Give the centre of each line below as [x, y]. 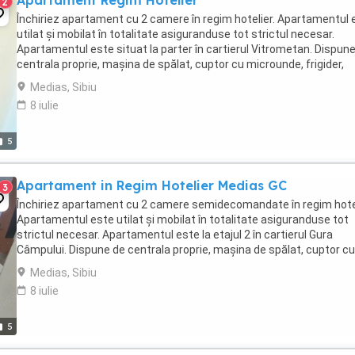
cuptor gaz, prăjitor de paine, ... [94, 79]
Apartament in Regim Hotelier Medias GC [152, 185]
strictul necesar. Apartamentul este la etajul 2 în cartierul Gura [175, 235]
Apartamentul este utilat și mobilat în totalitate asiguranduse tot [183, 219]
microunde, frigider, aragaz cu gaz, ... [109, 265]
